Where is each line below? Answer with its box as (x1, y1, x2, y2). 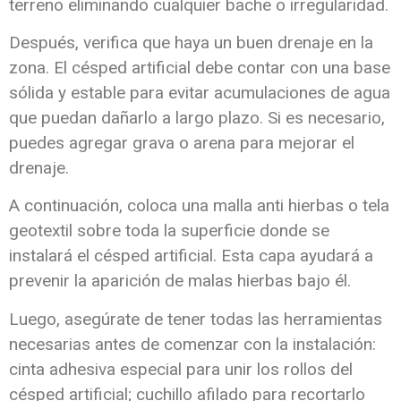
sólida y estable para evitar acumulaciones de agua (9, 81, 390, 103)
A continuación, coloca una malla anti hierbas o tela (9, 195, 389, 217)
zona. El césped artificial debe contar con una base (9, 56, 390, 78)
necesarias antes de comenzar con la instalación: (9, 333, 376, 354)
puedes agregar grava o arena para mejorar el (9, 132, 354, 153)
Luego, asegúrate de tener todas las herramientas (9, 308, 382, 329)
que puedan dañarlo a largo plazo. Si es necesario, (9, 107, 385, 128)
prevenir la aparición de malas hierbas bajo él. (9, 270, 351, 292)
